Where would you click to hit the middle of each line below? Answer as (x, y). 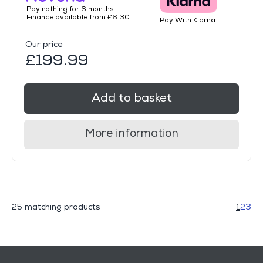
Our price (44, 45)
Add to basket (131, 98)
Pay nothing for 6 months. (71, 9)
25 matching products (56, 207)
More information (131, 134)
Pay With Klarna (187, 21)
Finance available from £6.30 (78, 18)
